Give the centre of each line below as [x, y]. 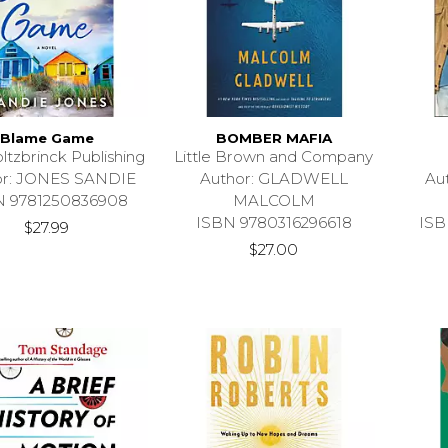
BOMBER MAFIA [273, 138]
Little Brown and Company [274, 157]
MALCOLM [273, 201]
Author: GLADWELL [273, 179]
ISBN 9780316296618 [273, 223]
